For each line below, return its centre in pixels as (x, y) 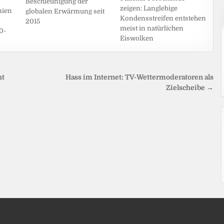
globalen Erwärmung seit (65, 11)
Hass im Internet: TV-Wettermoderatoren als (140, 77)
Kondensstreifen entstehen (163, 18)
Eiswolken (137, 38)
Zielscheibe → (190, 88)
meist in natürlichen (152, 28)
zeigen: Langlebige (149, 8)
